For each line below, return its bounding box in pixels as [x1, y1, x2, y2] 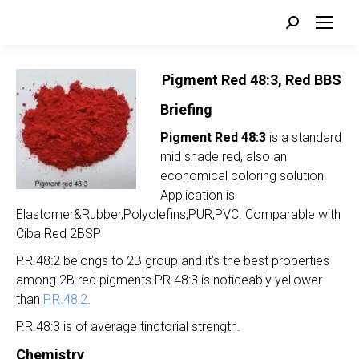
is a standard [266, 130, 341, 145]
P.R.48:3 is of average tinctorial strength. [16, 319, 240, 334]
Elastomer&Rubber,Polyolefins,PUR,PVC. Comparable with [16, 207, 341, 222]
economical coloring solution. [160, 168, 327, 184]
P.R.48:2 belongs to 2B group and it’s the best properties [16, 253, 329, 268]
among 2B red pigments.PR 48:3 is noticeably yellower [16, 272, 322, 288]
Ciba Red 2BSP [16, 226, 101, 241]
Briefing [160, 101, 212, 118]
